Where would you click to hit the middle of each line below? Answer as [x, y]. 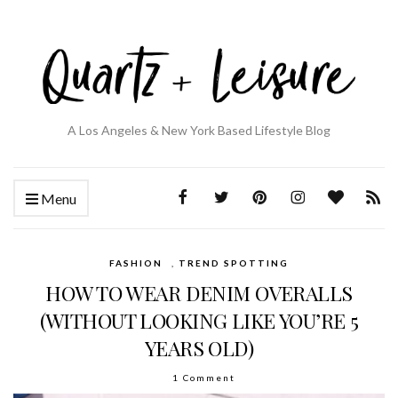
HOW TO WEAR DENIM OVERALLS [199, 293]
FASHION [136, 263]
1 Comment [203, 378]
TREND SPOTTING [234, 263]
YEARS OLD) [199, 348]
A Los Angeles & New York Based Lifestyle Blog [199, 131]
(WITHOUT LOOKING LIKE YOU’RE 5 [199, 321]
